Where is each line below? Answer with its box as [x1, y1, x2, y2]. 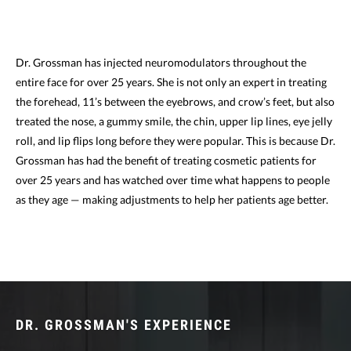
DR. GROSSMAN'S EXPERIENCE [16, 316, 232, 333]
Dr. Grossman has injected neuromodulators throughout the [16, 55, 306, 69]
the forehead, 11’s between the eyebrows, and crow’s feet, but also [16, 94, 335, 108]
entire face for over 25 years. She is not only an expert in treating [16, 74, 327, 89]
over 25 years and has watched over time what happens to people [16, 172, 330, 186]
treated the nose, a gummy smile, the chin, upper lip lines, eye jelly [16, 114, 332, 128]
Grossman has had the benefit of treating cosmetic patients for [16, 153, 317, 167]
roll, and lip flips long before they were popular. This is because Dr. [16, 133, 335, 147]
